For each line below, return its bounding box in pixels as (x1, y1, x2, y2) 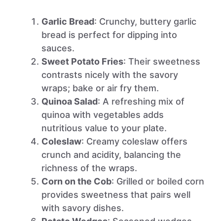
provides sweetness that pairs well (41, 189, 190, 200)
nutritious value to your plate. (41, 123, 167, 133)
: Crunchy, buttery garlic (94, 16, 196, 27)
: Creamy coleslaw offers (81, 136, 187, 147)
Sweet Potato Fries (41, 56, 123, 67)
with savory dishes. (41, 203, 124, 213)
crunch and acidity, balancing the (41, 149, 181, 160)
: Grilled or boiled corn (111, 176, 204, 186)
